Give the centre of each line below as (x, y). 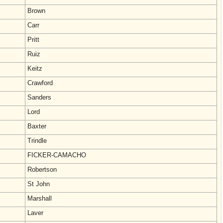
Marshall (40, 198)
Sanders (39, 97)
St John (39, 184)
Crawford (40, 83)
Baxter (37, 126)
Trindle (37, 141)
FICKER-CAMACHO (57, 155)
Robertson (42, 169)
